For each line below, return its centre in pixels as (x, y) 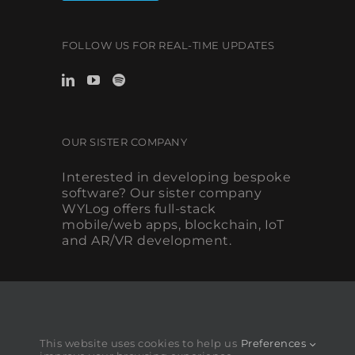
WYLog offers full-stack (139, 209)
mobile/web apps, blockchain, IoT (173, 225)
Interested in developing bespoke (176, 177)
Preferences (275, 343)
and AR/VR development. (147, 241)
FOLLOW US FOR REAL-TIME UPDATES (168, 46)
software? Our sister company (162, 193)
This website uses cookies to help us (138, 343)
